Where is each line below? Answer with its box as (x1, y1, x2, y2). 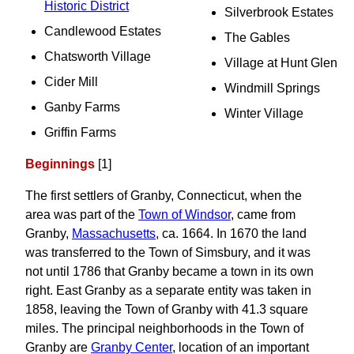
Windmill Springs (224, 81, 320, 95)
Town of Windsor (138, 208, 231, 221)
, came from (231, 208, 296, 221)
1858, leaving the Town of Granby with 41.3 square (25, 303, 308, 316)
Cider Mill (44, 75, 98, 88)
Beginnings (25, 157, 95, 171)
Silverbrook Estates (224, 6, 333, 19)
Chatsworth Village (44, 50, 151, 63)
